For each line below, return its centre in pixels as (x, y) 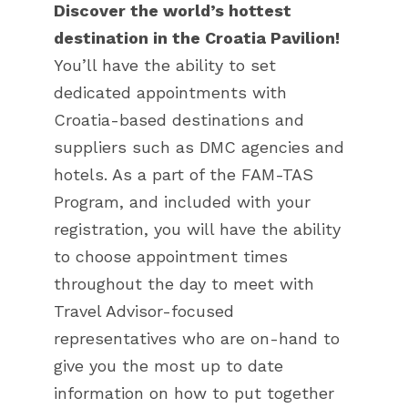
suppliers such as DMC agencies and (199, 148)
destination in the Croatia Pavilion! (197, 38)
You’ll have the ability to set (165, 66)
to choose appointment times (171, 257)
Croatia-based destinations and (179, 120)
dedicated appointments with (170, 93)
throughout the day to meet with (184, 284)
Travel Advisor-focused (144, 311)
